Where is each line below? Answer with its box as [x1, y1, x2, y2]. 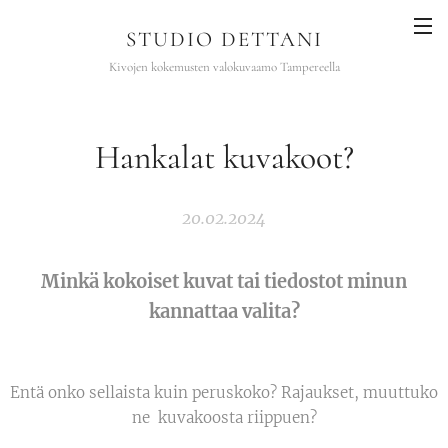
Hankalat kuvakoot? [94, 137, 354, 178]
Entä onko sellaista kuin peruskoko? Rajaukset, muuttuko [10, 383, 438, 402]
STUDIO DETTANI [125, 27, 323, 52]
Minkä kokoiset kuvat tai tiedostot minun [41, 270, 407, 293]
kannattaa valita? [148, 300, 300, 323]
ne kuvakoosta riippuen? [131, 408, 317, 427]
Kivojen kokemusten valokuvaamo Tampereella [108, 59, 340, 75]
